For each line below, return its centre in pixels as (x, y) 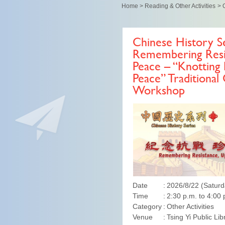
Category (147, 206)
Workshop (159, 92)
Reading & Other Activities (180, 6)
